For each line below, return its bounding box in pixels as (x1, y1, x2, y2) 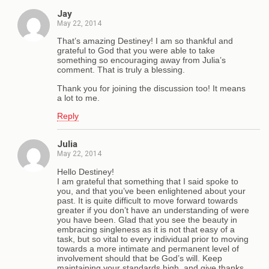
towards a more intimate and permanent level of (57, 243, 239, 253)
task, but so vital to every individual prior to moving (57, 234, 249, 244)
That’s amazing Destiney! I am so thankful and (57, 36, 233, 46)
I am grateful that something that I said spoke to (57, 176, 238, 186)
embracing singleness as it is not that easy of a (57, 224, 235, 234)
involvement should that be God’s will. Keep (57, 253, 222, 263)
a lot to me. (57, 92, 100, 103)
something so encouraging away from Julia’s (57, 55, 226, 65)
